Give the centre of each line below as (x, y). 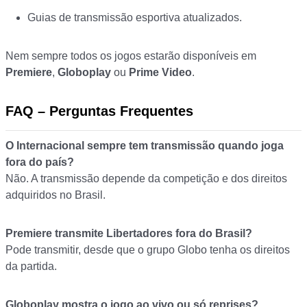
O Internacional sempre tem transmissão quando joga (145, 146)
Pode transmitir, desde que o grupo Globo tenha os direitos (148, 250)
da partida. (31, 267)
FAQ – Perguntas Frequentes (99, 111)
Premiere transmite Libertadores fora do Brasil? (129, 234)
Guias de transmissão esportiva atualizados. (135, 18)
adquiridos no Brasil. (56, 195)
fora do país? (40, 162)
